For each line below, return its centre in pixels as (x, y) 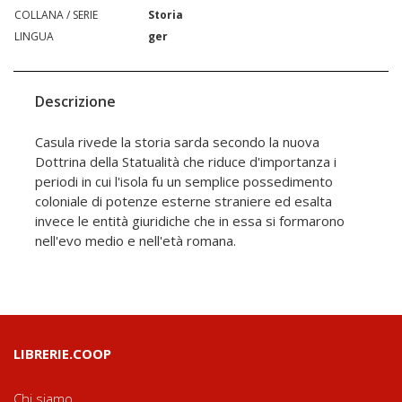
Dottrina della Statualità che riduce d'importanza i (186, 161)
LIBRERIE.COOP (62, 353)
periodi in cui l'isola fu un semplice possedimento (184, 181)
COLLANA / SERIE (56, 14)
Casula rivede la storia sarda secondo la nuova (177, 141)
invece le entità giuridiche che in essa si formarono (190, 220)
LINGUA (34, 36)
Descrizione (75, 101)
